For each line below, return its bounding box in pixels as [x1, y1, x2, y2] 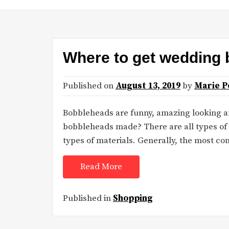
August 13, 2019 [116, 80, 180, 92]
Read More [80, 161, 122, 173]
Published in [63, 192, 113, 204]
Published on [63, 80, 116, 92]
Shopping [113, 192, 153, 204]
